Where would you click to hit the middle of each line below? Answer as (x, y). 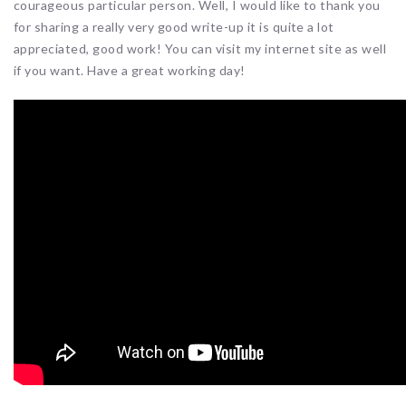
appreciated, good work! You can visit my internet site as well (200, 48)
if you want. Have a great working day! (130, 70)
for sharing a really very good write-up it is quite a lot (174, 26)
